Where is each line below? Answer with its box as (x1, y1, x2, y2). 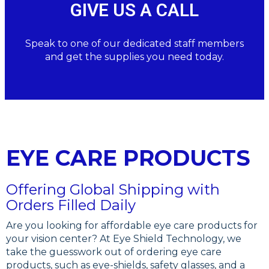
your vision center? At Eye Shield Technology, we (6, 232, 241, 244)
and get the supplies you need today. (45, 50, 224, 62)
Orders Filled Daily (6, 196, 136, 214)
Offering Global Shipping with (6, 180, 220, 198)
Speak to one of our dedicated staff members (25, 37, 244, 49)
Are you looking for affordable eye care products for (6, 219, 258, 231)
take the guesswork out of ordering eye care (6, 246, 222, 258)
